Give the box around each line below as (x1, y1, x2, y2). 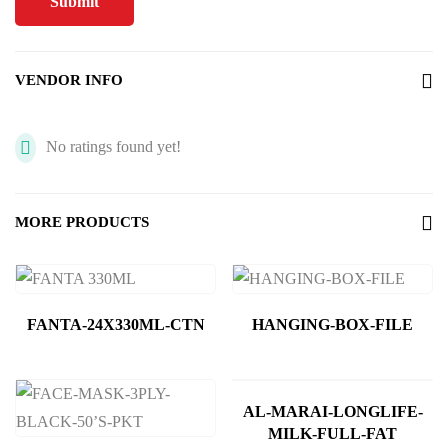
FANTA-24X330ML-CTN (26, 316, 205, 334)
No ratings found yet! (42, 138, 181, 156)
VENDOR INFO (15, 72, 123, 89)
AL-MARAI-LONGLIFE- (242, 403, 423, 421)
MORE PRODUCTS (15, 214, 149, 231)
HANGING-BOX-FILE (252, 316, 413, 334)
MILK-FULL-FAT (268, 425, 397, 443)
